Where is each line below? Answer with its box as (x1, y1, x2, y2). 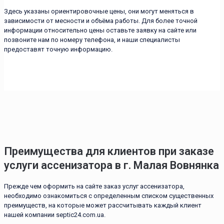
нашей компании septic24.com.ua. (4, 211, 105, 219)
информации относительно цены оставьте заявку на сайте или (4, 26, 196, 34)
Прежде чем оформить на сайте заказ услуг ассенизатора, (4, 182, 184, 190)
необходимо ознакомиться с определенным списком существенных (4, 192, 213, 200)
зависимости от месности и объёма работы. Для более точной (4, 16, 197, 24)
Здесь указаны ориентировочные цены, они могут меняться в (4, 7, 194, 15)
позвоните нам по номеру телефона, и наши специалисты (4, 35, 180, 43)
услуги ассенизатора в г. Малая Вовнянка (4, 159, 219, 172)
